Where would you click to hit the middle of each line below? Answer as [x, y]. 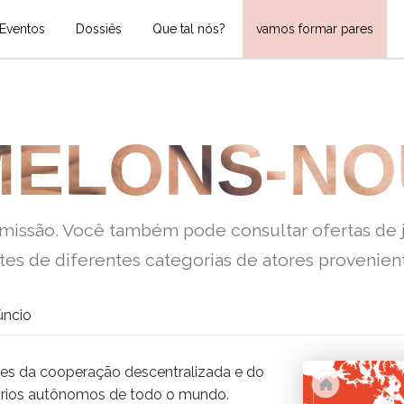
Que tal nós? [188, 29]
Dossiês [98, 29]
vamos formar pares [314, 29]
